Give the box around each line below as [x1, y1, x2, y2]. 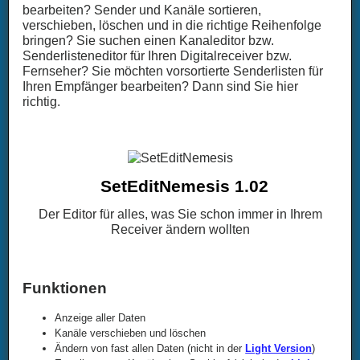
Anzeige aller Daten [55, 312, 146, 325]
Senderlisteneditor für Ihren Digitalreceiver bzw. [22, 49, 292, 63]
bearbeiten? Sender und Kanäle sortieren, [22, 3, 262, 18]
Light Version [245, 342, 313, 355]
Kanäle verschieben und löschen [55, 327, 207, 340]
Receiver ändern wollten [110, 223, 250, 237]
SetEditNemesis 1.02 [100, 177, 268, 196]
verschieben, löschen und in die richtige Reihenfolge [22, 18, 322, 33]
